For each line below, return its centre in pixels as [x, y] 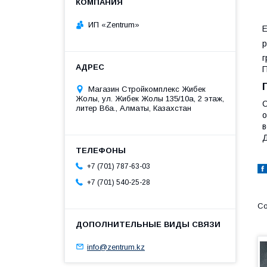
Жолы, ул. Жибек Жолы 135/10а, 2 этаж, [150, 98]
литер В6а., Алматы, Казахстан [133, 108]
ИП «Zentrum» [114, 24]
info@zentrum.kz [116, 247]
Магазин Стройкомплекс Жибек [147, 89]
